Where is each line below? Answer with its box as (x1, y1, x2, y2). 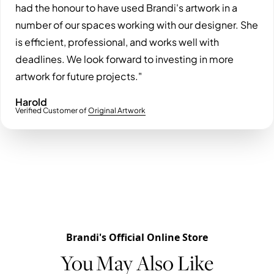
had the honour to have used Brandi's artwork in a (15, 1, 237, 15)
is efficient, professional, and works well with (15, 35, 219, 49)
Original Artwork (88, 106, 146, 116)
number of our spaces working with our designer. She (15, 18, 258, 32)
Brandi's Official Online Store (66, 231, 208, 245)
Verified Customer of (15, 106, 88, 116)
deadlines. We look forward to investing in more (15, 53, 234, 66)
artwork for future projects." (15, 70, 142, 83)
